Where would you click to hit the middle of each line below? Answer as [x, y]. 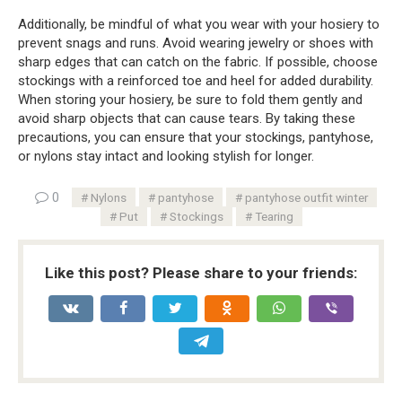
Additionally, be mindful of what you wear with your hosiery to [199, 25]
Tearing [274, 217]
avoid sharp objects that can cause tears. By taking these [187, 119]
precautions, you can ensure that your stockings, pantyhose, [196, 138]
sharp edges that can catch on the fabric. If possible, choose [198, 62]
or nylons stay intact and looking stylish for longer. [166, 157]
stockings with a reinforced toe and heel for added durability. [196, 81]
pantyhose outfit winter [306, 198]
